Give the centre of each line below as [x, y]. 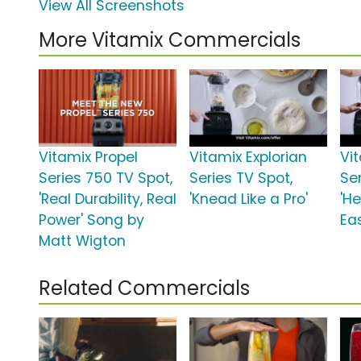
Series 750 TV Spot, [106, 178]
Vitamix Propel [88, 158]
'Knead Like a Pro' [249, 199]
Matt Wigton [82, 241]
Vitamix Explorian [249, 158]
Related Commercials [144, 288]
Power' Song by [91, 220]
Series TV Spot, [241, 178]
